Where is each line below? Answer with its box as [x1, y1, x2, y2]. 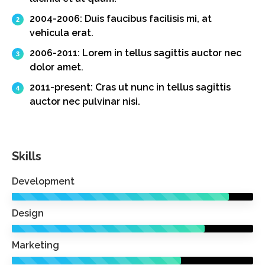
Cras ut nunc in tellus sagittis [93, 82, 231, 93]
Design [12, 208, 44, 219]
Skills [12, 149, 41, 163]
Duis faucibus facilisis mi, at [82, 13, 212, 24]
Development [12, 176, 75, 187]
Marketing [12, 240, 59, 251]
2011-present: [30, 82, 93, 93]
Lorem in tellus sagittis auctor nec [80, 47, 241, 59]
